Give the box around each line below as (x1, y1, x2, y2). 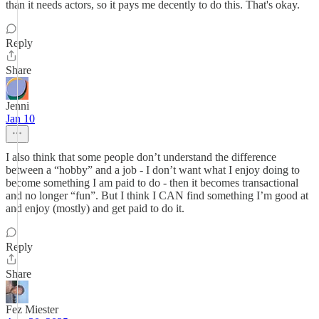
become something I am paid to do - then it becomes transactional (6, 177, 298, 189)
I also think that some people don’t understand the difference (6, 151, 276, 163)
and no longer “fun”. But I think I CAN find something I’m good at (6, 189, 308, 202)
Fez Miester (6, 303, 58, 315)
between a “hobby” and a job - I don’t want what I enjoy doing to (6, 164, 300, 176)
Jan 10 (6, 113, 35, 125)
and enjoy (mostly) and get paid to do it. (6, 202, 184, 214)
